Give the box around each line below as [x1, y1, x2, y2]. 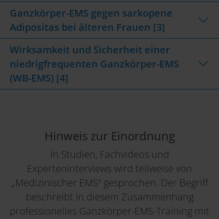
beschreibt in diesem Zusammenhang [25, 190, 194, 203]
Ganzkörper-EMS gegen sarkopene [10, 6, 173, 20]
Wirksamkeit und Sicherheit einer [10, 43, 170, 56]
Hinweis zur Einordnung [44, 128, 175, 144]
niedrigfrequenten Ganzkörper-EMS [10, 57, 179, 70]
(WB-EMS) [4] [10, 71, 68, 85]
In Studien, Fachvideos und [50, 147, 169, 161]
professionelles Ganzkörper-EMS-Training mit [10, 204, 209, 218]
